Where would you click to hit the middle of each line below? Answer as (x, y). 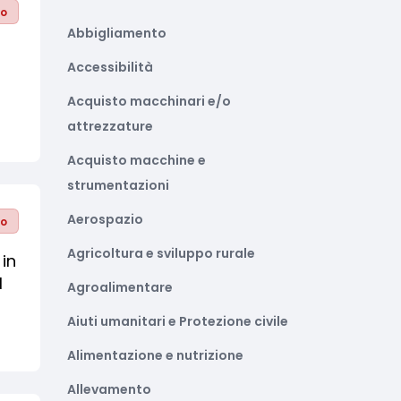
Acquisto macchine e (137, 160)
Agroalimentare (120, 287)
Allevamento (109, 389)
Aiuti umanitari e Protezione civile (178, 321)
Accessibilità (110, 67)
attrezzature (110, 126)
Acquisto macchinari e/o (149, 101)
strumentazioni (118, 185)
